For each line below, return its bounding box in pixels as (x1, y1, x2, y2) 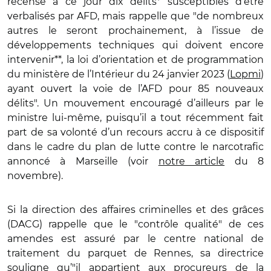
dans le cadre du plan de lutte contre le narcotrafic (7, 141, 264, 152)
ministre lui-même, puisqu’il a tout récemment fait (7, 112, 264, 123)
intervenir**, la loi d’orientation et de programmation (7, 54, 264, 65)
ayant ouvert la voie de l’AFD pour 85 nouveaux (7, 83, 264, 94)
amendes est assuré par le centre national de (7, 233, 264, 244)
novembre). (7, 170, 63, 181)
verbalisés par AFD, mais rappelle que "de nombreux (7, 10, 264, 22)
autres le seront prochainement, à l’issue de (7, 25, 264, 36)
